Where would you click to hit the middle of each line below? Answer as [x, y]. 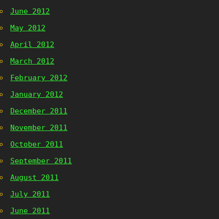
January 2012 [37, 94]
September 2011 [41, 161]
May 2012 [28, 28]
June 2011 [30, 211]
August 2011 [34, 177]
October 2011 [37, 144]
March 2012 [32, 61]
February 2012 [39, 78]
